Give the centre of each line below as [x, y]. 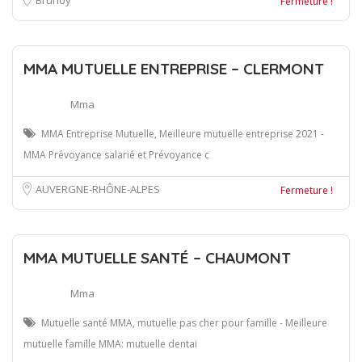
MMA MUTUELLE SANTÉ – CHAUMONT [157, 257]
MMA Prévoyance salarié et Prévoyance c [116, 154]
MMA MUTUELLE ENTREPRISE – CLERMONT [174, 68]
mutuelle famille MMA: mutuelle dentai [110, 343]
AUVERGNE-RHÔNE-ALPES [98, 189]
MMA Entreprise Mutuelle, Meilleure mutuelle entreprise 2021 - [183, 133]
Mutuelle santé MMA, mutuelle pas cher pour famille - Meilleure [184, 322]
